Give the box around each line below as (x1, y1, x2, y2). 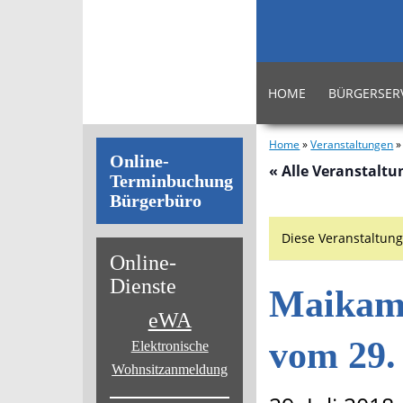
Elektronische (130, 338, 209, 354)
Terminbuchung (110, 171, 233, 192)
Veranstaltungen (310, 137, 394, 152)
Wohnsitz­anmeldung (112, 362, 228, 378)
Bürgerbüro (110, 191, 201, 211)
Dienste (110, 274, 176, 299)
